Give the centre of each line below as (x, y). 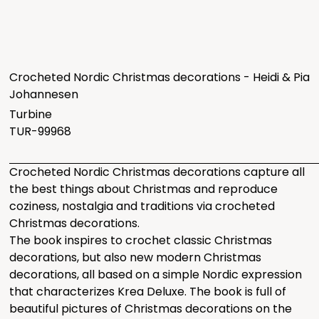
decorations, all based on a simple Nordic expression (156, 274)
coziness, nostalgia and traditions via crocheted (142, 206)
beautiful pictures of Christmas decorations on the (151, 308)
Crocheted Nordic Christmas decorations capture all (157, 172)
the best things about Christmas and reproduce (144, 189)
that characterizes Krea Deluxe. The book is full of (148, 291)
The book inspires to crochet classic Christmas (141, 240)
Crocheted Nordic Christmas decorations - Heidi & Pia (160, 77)
